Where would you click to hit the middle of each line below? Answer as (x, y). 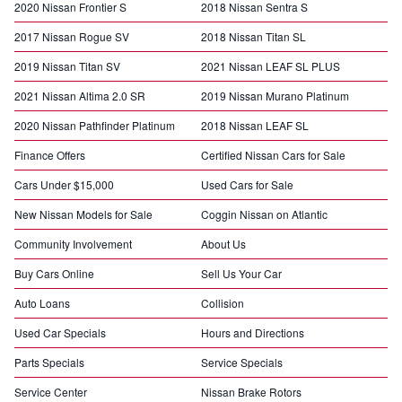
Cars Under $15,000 (64, 185)
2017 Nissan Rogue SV (72, 37)
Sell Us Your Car (241, 274)
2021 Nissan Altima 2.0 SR (80, 96)
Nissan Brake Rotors (251, 392)
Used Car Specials (60, 333)
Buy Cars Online (54, 274)
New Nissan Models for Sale (83, 214)
